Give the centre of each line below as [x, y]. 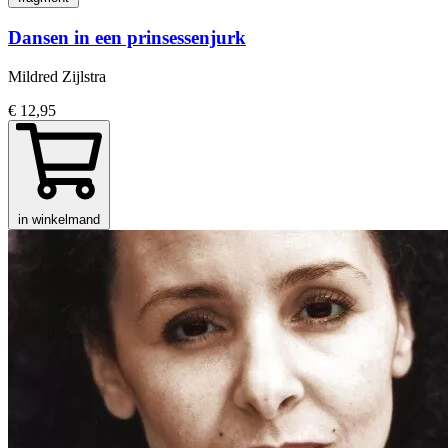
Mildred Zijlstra [57, 76]
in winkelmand [59, 219]
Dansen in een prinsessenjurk [127, 37]
